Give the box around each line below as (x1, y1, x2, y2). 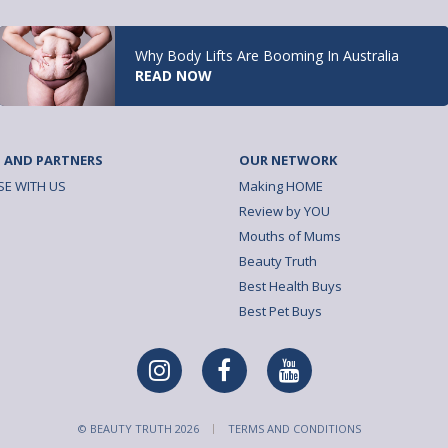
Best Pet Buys (239, 301, 322, 320)
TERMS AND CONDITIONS (228, 420, 361, 436)
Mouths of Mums (239, 226, 341, 245)
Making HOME (239, 176, 323, 195)
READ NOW (135, 65, 212, 85)
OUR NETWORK (239, 150, 337, 169)
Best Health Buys (239, 276, 342, 295)
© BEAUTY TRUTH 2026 (78, 420, 199, 436)
